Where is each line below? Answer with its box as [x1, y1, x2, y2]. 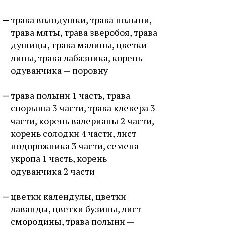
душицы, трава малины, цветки [11, 39, 147, 51]
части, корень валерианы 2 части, [11, 115, 154, 127]
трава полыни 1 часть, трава [11, 89, 130, 101]
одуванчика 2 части [11, 165, 95, 177]
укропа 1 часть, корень [11, 152, 107, 164]
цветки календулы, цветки [11, 190, 126, 202]
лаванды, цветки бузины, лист [11, 203, 141, 215]
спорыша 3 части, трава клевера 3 [11, 102, 155, 114]
